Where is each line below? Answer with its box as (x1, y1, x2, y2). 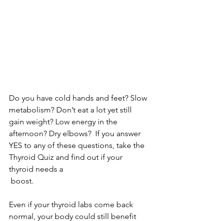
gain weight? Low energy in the (9, 117, 119, 127)
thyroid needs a (9, 164, 63, 174)
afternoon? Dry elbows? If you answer (9, 129, 143, 139)
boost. (11, 176, 34, 186)
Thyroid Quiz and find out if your (9, 152, 124, 162)
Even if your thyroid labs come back (9, 200, 135, 210)
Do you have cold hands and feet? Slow (9, 93, 149, 103)
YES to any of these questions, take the (9, 141, 147, 150)
